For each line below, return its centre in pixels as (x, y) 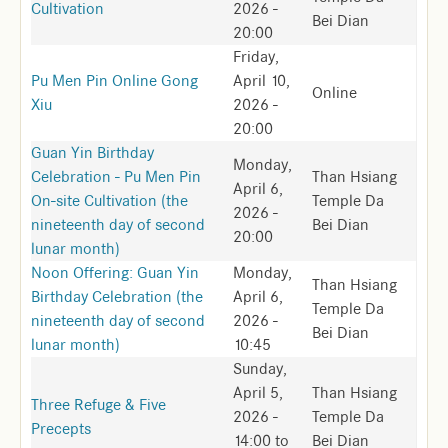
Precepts (61, 429)
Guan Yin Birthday (92, 153)
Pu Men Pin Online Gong (114, 81)
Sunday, (260, 369)
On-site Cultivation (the (109, 201)
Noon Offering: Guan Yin (115, 273)
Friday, (256, 57)
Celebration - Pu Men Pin (116, 177)
